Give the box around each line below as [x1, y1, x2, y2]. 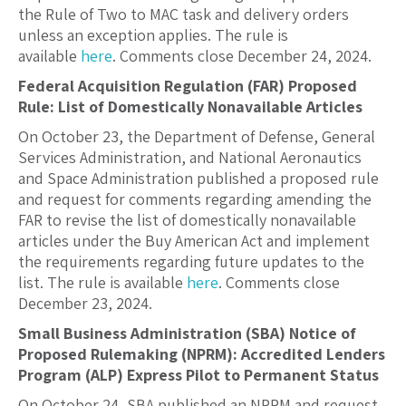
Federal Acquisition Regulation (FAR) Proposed [18, 75, 357, 97]
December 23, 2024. [18, 293, 152, 314]
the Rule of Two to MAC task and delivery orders [18, 4, 349, 25]
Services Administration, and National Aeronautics [18, 147, 362, 169]
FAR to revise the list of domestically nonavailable [18, 209, 356, 231]
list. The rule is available [18, 272, 187, 294]
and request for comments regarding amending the [18, 188, 372, 210]
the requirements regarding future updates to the [18, 251, 364, 273]
